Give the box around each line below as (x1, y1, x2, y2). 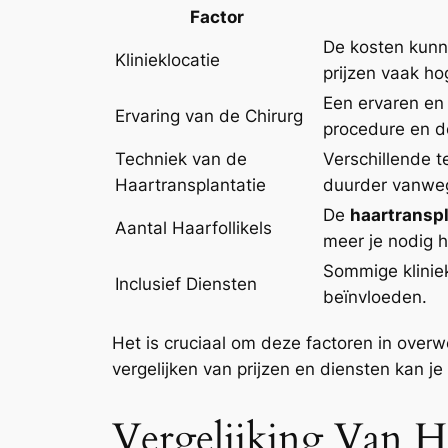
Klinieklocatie (115, 49, 220, 70)
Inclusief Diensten (115, 273, 257, 294)
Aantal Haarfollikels (115, 217, 272, 238)
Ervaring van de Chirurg (115, 105, 303, 126)
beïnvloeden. (323, 286, 427, 307)
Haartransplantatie (115, 174, 266, 195)
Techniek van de (115, 148, 247, 169)
